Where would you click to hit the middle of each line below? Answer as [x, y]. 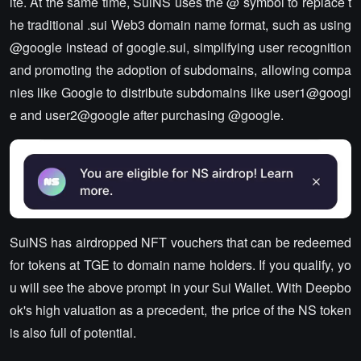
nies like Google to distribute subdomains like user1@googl [180, 93]
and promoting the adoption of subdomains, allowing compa [180, 70]
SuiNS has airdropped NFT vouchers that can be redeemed [180, 242]
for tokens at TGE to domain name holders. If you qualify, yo [180, 265]
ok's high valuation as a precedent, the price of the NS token [180, 310]
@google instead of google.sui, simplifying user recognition [180, 48]
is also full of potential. [73, 332]
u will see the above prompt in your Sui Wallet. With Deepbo [180, 287]
